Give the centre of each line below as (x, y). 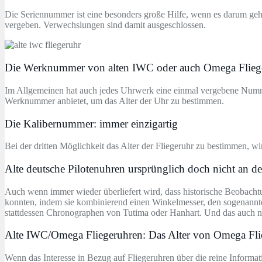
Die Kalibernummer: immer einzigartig (91, 123)
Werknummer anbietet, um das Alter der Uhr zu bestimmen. (114, 101)
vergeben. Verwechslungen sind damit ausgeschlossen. (105, 25)
